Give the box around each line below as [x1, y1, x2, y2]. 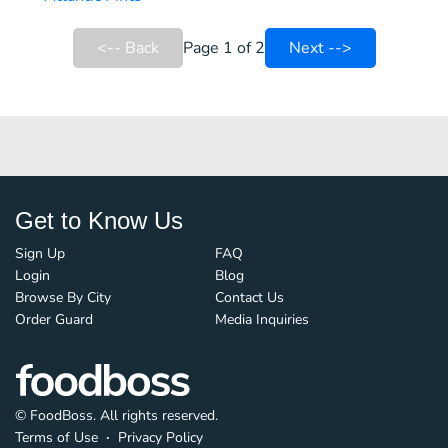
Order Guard [15, 310, 93, 329]
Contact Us [215, 288, 284, 307]
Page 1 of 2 [182, 37, 265, 59]
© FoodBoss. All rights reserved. [15, 406, 218, 426]
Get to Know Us [15, 207, 183, 234]
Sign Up [15, 244, 65, 263]
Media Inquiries [215, 310, 309, 329]
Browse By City [15, 288, 111, 307]
